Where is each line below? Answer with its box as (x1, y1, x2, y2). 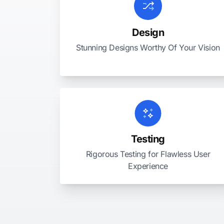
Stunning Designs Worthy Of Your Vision (76, 42, 220, 52)
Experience (128, 161, 168, 171)
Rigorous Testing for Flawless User (85, 149, 210, 159)
